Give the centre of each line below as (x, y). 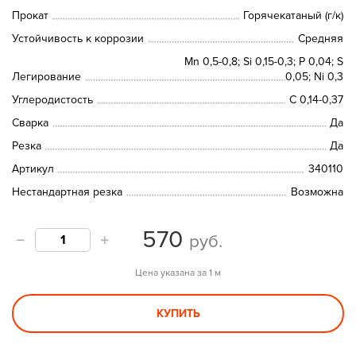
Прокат (31, 15)
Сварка (31, 123)
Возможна (317, 192)
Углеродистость (53, 100)
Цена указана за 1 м (178, 273)
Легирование (47, 77)
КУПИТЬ (178, 313)
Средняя (321, 39)
